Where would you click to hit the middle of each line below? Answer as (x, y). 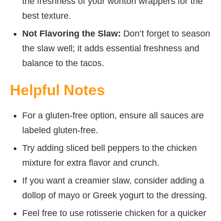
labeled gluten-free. (60, 130)
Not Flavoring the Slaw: (72, 33)
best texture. (47, 16)
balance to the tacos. (63, 63)
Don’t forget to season (166, 33)
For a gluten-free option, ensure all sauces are (113, 115)
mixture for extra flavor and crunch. (91, 163)
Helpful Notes (57, 90)
